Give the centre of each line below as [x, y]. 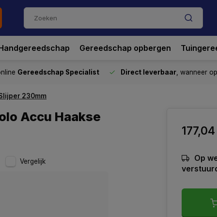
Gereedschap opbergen [125, 48]
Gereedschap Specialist [58, 72]
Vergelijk [33, 161]
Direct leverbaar [148, 72]
